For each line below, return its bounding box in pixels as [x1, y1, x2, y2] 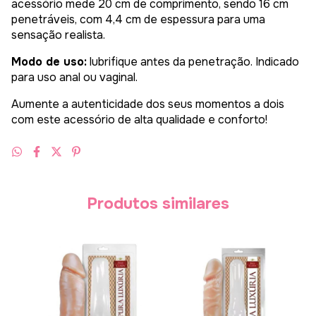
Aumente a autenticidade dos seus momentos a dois [11, 97, 284, 112]
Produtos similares [87, 193, 229, 214]
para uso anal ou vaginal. [11, 70, 138, 85]
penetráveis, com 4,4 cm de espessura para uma [11, 12, 265, 28]
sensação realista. [11, 28, 105, 43]
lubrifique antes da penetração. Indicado [87, 54, 299, 70]
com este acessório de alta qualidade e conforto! [11, 112, 267, 128]
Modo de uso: [11, 54, 87, 70]
